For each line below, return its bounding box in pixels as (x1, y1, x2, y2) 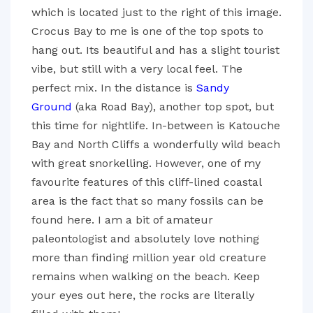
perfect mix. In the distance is (31, 81, 196, 94)
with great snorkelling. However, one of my (31, 156, 261, 170)
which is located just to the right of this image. (31, 6, 282, 19)
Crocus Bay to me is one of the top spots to (31, 24, 263, 38)
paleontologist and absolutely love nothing (31, 232, 259, 245)
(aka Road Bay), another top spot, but (72, 100, 274, 113)
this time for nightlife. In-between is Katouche (31, 119, 280, 132)
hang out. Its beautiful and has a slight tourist (31, 43, 279, 57)
